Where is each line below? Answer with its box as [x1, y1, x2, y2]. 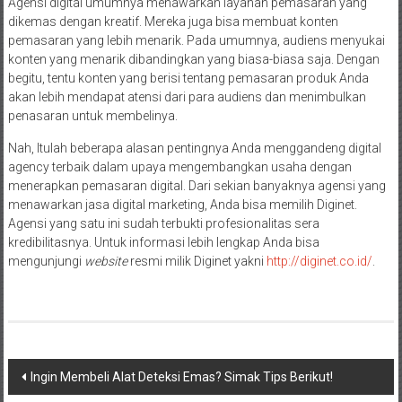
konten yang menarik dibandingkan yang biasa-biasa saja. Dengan [7, 51, 380, 66]
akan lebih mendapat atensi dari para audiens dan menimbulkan [7, 89, 366, 104]
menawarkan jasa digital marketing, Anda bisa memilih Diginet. [7, 197, 357, 212]
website [83, 253, 130, 268]
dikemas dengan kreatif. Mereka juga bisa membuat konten [7, 13, 338, 29]
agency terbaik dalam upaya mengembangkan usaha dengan [7, 159, 352, 174]
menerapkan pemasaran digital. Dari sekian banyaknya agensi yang [7, 178, 386, 193]
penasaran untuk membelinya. [7, 108, 183, 123]
